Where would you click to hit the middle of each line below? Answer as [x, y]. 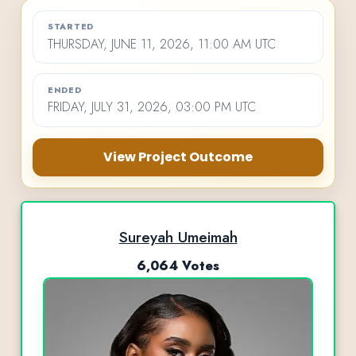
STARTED [71, 27]
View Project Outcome [178, 157]
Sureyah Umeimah [178, 236]
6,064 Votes [178, 265]
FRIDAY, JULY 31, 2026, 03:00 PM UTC [151, 107]
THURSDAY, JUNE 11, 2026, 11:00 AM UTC [161, 44]
